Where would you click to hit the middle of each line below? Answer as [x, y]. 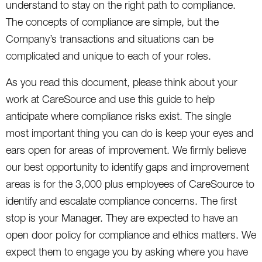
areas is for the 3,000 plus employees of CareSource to [130, 184]
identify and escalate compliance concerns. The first [121, 201]
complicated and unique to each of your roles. [108, 56]
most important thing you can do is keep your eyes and [130, 133]
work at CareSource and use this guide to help [110, 99]
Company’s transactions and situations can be [110, 39]
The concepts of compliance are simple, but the [112, 22]
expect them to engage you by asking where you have [127, 251]
